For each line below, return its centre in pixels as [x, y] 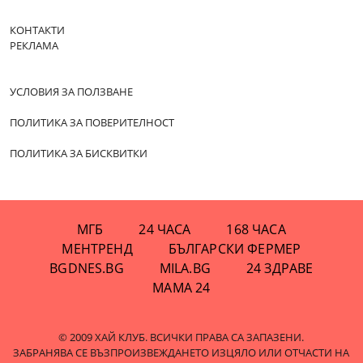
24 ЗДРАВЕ [280, 268]
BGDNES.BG [87, 268]
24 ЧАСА [165, 229]
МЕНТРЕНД [97, 248]
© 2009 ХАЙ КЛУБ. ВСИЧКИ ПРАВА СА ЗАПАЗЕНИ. [181, 337]
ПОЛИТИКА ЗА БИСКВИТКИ [79, 153]
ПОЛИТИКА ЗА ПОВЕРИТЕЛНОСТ [92, 122]
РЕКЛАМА [34, 45]
